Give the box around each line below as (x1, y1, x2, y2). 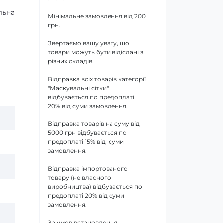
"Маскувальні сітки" (48, 84, 109, 92)
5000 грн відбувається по (48, 129, 127, 136)
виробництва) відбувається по (48, 183, 142, 190)
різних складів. (48, 57, 94, 65)
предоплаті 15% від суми (48, 138, 124, 145)
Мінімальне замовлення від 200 (48, 12, 146, 20)
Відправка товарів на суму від (48, 120, 140, 127)
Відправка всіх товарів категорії (48, 75, 146, 83)
